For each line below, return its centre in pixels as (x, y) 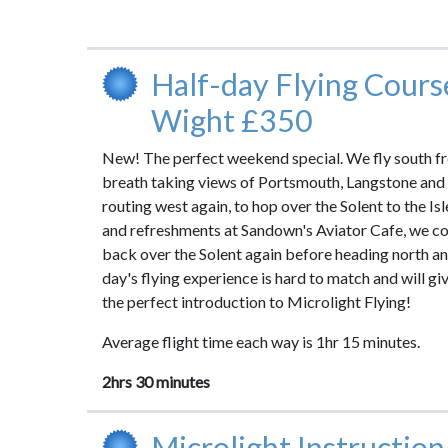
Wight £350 (231, 120)
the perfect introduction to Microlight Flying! (256, 301)
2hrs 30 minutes (156, 381)
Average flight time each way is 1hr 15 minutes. (261, 341)
